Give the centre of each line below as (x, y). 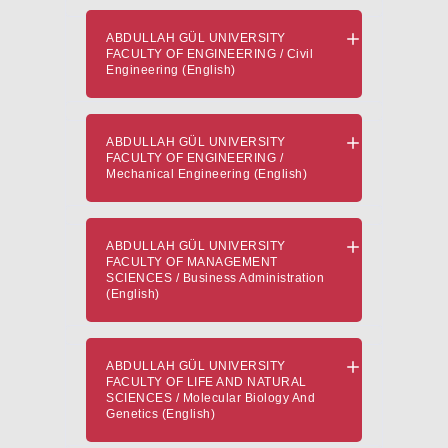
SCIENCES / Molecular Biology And (210, 398)
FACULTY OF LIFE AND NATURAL (206, 382)
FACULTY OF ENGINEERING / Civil (209, 54)
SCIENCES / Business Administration (215, 278)
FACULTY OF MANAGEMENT (192, 262)
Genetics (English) (160, 414)
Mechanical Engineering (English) (206, 174)
